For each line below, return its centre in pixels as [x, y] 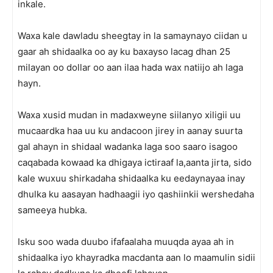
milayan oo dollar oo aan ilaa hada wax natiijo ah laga [130, 67]
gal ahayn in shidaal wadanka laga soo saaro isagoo [128, 147]
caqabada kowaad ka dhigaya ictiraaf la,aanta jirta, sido [135, 162]
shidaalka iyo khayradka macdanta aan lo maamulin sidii [136, 257]
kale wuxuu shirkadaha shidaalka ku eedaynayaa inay [131, 178]
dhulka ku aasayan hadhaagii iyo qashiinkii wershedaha [136, 194]
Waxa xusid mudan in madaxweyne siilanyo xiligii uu [129, 115]
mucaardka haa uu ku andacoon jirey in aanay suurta [130, 131]
